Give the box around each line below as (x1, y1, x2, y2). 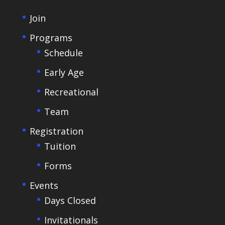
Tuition (44, 140, 76, 152)
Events (29, 179, 58, 191)
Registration (29, 125, 83, 137)
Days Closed (44, 194, 96, 206)
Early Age (44, 66, 84, 78)
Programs (29, 31, 72, 44)
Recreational (44, 85, 98, 98)
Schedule (44, 46, 83, 59)
